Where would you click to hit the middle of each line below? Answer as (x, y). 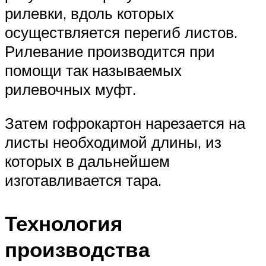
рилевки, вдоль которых (89, 13)
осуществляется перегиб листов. (121, 32)
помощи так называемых (93, 70)
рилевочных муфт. (70, 89)
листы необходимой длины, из (113, 142)
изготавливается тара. (83, 180)
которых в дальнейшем (87, 161)
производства (77, 250)
